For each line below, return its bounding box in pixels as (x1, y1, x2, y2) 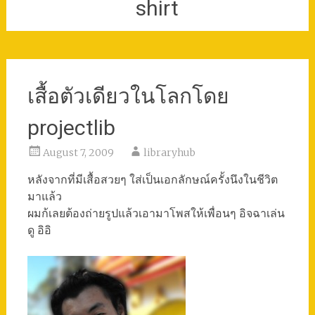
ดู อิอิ (27, 223, 51, 237)
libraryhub (143, 146, 195, 159)
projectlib (27, 115, 115, 140)
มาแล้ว (27, 189, 62, 203)
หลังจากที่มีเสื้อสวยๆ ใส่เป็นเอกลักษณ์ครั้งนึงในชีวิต (27, 172, 278, 186)
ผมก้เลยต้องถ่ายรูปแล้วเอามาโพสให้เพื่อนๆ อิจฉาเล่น (27, 206, 285, 220)
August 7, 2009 (42, 146, 114, 159)
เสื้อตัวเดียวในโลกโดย (27, 84, 229, 108)
